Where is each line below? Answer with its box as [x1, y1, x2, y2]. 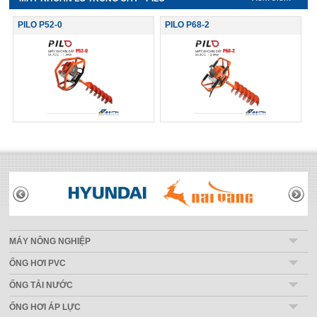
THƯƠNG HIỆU [9, 185, 73, 200]
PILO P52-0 [17, 19, 62, 30]
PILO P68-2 [164, 19, 209, 30]
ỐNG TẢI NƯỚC [9, 279, 74, 290]
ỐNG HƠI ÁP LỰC [9, 301, 81, 312]
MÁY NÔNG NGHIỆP [9, 236, 91, 246]
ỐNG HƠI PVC [9, 258, 67, 268]
